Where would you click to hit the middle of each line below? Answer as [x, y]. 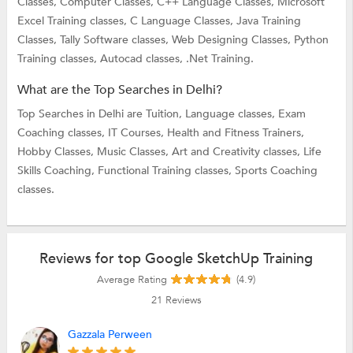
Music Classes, [134, 151]
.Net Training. [219, 58]
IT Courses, [137, 132]
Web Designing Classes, [232, 39]
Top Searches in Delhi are [81, 113]
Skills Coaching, [57, 170]
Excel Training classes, [73, 20]
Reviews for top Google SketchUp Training [176, 258]
